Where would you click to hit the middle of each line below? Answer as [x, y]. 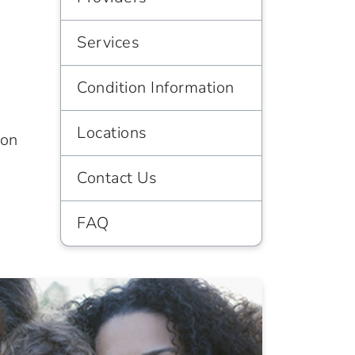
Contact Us [117, 178]
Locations [112, 133]
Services [108, 42]
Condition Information [156, 88]
